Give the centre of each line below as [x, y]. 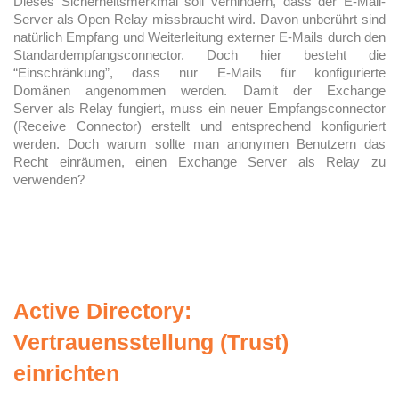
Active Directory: [102, 311]
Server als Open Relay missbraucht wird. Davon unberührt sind [199, 19]
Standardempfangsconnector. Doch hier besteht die [199, 55]
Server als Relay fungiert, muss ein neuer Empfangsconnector [199, 108]
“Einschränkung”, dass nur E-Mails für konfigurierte [199, 73]
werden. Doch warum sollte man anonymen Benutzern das [199, 144]
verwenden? [49, 179]
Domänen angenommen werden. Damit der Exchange [199, 90]
